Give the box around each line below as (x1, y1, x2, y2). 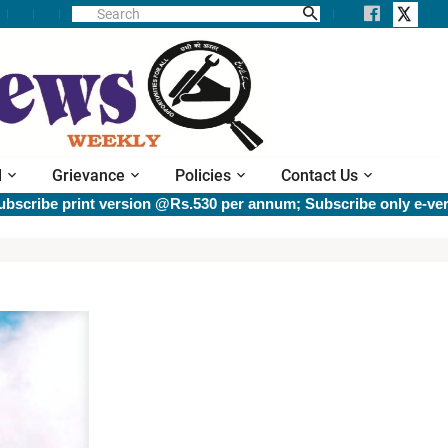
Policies (175, 165, 231, 185)
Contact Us (281, 165, 358, 185)
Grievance (52, 165, 125, 185)
